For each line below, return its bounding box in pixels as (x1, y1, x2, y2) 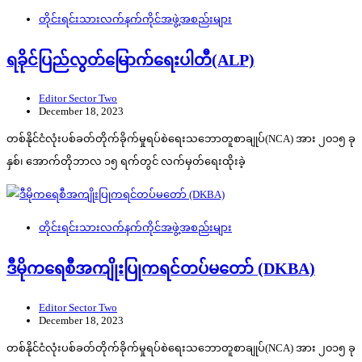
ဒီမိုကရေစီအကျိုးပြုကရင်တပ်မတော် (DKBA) (6, 260, 315, 278)
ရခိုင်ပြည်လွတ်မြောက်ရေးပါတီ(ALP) (6, 51, 255, 69)
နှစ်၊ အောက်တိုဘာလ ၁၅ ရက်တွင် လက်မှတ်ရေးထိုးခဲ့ (6, 155, 246, 168)
